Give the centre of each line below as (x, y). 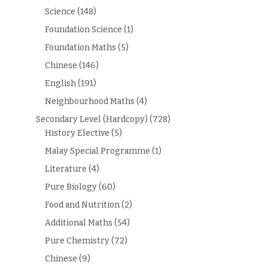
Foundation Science (83, 30)
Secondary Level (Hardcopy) (92, 120)
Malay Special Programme (97, 151)
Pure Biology (71, 187)
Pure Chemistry (77, 241)
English (60, 84)
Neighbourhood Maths (89, 102)
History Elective (77, 133)
